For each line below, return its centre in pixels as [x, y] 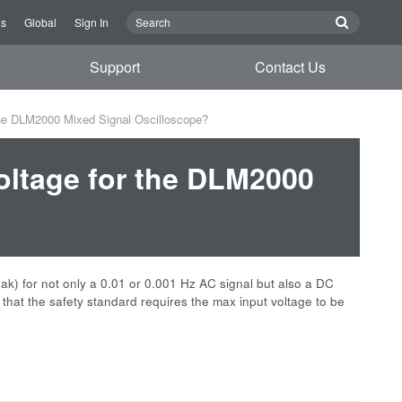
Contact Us [290, 67]
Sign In [92, 22]
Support [115, 67]
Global [40, 22]
